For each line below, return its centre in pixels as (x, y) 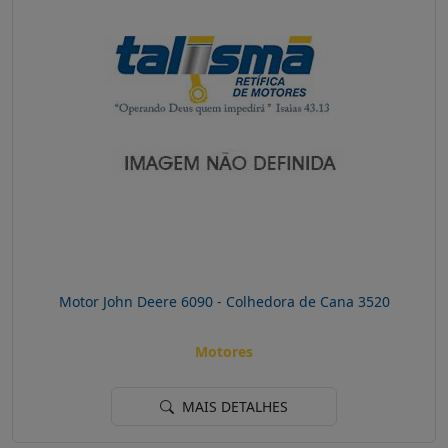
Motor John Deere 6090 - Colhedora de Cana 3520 (224, 301)
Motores (224, 352)
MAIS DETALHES (233, 407)
